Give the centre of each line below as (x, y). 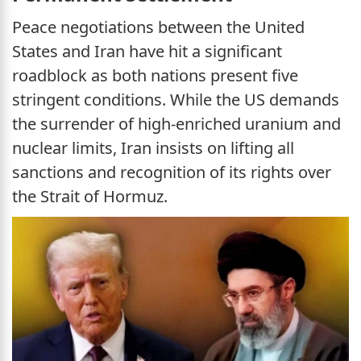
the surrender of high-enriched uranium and (176, 124)
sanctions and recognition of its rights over (172, 172)
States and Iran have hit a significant (147, 52)
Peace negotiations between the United (158, 27)
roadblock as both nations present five (155, 76)
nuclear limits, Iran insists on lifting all (153, 148)
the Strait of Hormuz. (90, 197)
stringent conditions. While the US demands (176, 100)
